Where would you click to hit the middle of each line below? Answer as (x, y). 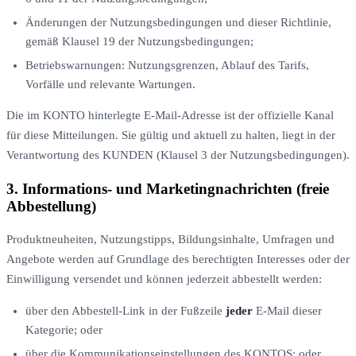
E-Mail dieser (287, 311)
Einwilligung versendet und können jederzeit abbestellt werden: (164, 279)
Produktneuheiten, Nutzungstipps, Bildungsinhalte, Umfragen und (170, 240)
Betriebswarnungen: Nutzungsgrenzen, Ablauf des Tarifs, (167, 65)
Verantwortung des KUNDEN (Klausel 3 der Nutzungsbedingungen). (178, 155)
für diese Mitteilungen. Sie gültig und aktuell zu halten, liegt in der (171, 135)
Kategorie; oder (64, 330)
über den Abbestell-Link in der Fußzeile (126, 311)
